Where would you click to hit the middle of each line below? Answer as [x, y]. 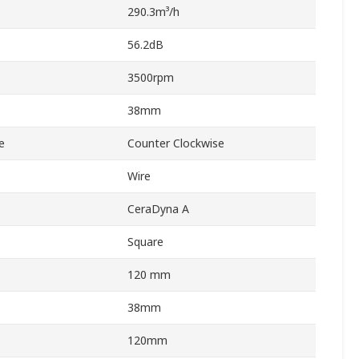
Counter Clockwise [176, 143]
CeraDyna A [158, 209]
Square [145, 242]
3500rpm [151, 78]
